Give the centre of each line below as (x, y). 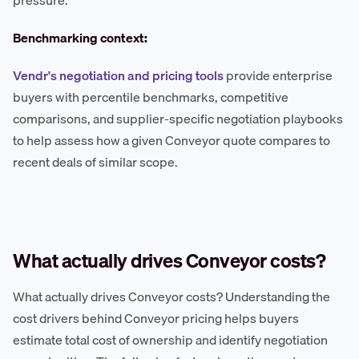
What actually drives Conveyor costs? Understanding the (171, 297)
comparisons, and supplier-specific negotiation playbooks (178, 119)
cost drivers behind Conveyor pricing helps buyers (156, 319)
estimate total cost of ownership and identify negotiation (170, 340)
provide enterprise (278, 76)
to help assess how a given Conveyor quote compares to (171, 141)
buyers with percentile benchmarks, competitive (151, 97)
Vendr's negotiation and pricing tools (118, 76)
